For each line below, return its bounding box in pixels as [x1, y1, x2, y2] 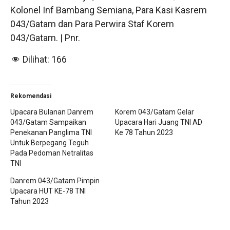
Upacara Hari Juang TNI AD [115, 118, 202, 126]
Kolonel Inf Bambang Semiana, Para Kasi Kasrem [10, 5, 207, 15]
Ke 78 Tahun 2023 [115, 128, 173, 137]
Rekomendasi [10, 92, 51, 100]
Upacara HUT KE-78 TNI [10, 187, 86, 195]
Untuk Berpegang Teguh [10, 139, 89, 147]
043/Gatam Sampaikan [10, 118, 86, 126]
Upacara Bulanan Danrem [10, 108, 93, 116]
